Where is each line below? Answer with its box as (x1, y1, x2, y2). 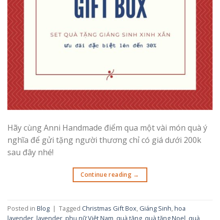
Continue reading (81, 170, 134, 179)
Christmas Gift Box (82, 204, 137, 213)
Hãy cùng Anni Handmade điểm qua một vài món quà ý (7, 122, 207, 133)
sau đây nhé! (7, 146, 54, 158)
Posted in (7, 204, 37, 213)
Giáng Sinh (139, 204, 171, 213)
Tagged (59, 204, 82, 213)
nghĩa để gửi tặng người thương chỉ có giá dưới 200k (7, 134, 201, 145)
